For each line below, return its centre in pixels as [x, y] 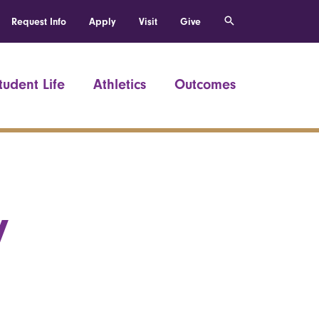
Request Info [39, 22]
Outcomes [205, 84]
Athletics [120, 84]
